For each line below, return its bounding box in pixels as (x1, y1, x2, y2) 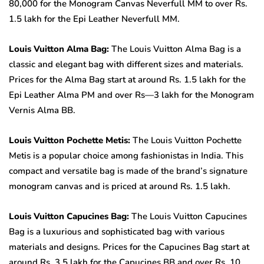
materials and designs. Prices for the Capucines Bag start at (9, 240, 249, 253)
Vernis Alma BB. (9, 104, 75, 116)
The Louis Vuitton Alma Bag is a (109, 42, 241, 55)
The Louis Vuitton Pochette (130, 134, 242, 146)
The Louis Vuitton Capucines (129, 210, 247, 222)
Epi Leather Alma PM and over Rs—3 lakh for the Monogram (9, 88, 254, 101)
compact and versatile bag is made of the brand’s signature (9, 164, 247, 177)
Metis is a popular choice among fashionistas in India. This (9, 149, 243, 161)
